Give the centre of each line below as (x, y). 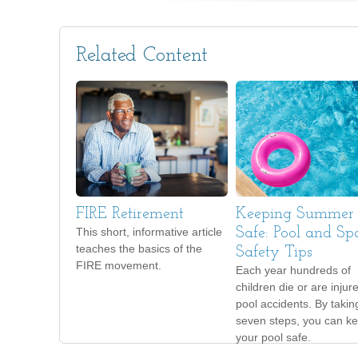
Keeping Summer (295, 214)
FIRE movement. (119, 265)
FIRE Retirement (130, 214)
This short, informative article (149, 232)
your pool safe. (273, 337)
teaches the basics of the (139, 249)
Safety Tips (274, 253)
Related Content (142, 56)
